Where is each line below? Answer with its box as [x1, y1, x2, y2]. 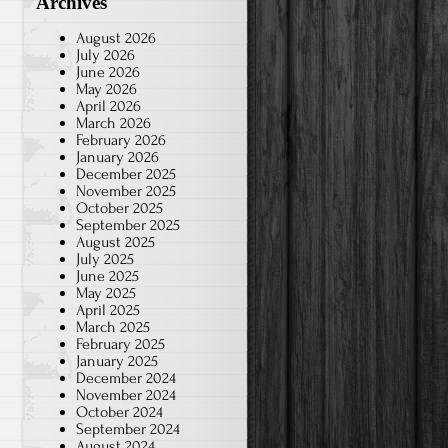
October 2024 [76, 402, 163, 421]
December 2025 [76, 164, 176, 183]
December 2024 [76, 368, 176, 387]
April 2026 [76, 96, 141, 115]
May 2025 [76, 283, 136, 302]
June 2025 [76, 266, 139, 285]
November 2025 [76, 181, 176, 200]
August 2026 [76, 28, 156, 47]
